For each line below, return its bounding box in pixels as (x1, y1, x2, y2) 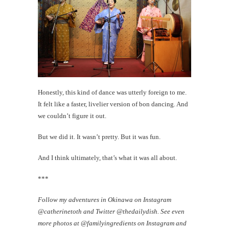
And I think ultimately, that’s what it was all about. (38, 154, 177, 162)
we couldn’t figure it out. (38, 112, 106, 120)
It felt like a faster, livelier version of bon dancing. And (38, 100, 188, 108)
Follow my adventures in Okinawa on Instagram (38, 196, 171, 204)
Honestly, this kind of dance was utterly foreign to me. (38, 88, 187, 97)
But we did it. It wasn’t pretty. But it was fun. (38, 133, 161, 141)
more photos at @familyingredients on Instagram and (38, 219, 187, 227)
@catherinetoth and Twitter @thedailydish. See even (38, 208, 185, 216)
